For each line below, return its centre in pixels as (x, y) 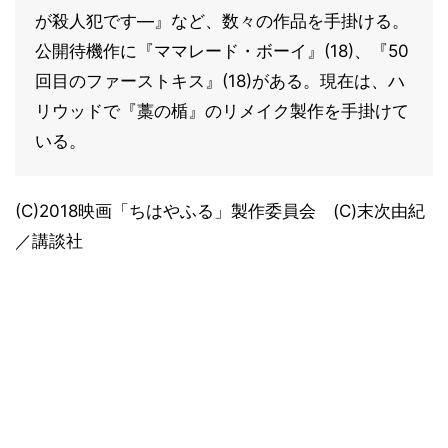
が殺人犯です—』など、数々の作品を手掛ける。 (222, 20)
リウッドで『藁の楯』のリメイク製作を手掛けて (222, 110)
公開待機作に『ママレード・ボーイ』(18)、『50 (222, 50)
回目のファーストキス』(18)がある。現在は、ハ (220, 80)
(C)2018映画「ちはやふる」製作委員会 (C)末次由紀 (220, 210)
